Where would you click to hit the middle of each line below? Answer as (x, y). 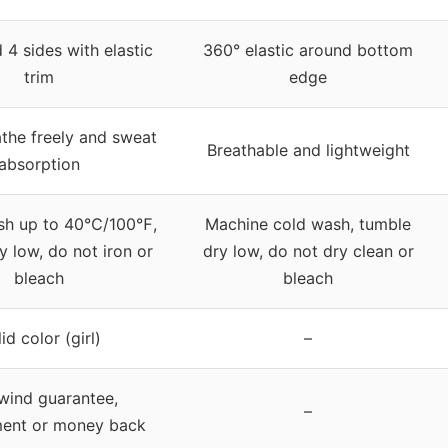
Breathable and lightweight (308, 149)
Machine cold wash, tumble (308, 223)
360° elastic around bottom (308, 49)
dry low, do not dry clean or (308, 250)
